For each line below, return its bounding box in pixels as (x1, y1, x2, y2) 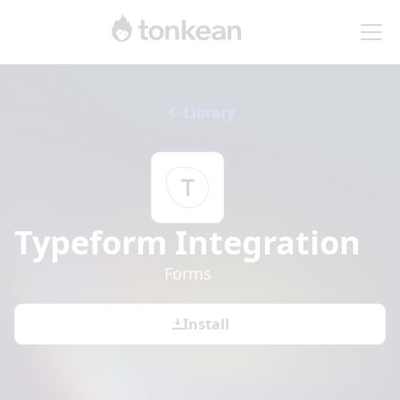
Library (183, 103, 235, 122)
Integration (167, 220, 361, 264)
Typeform (14, 220, 167, 264)
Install (183, 313, 229, 334)
